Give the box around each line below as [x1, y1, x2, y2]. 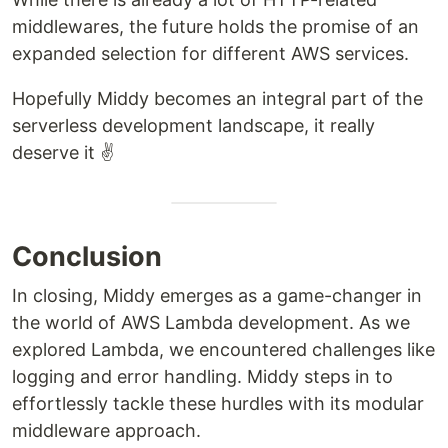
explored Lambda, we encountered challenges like [12, 338, 435, 360]
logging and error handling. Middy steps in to [12, 365, 393, 387]
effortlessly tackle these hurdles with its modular [12, 392, 424, 414]
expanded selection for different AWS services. [12, 42, 409, 64]
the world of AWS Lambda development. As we [12, 311, 410, 333]
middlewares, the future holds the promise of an [12, 15, 419, 37]
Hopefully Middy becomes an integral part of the [12, 87, 423, 109]
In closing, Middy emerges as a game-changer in [12, 284, 422, 306]
